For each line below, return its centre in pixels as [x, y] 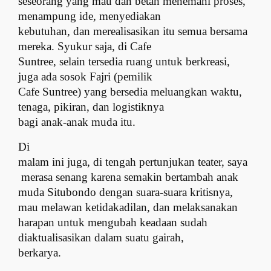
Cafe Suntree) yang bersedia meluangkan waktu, [130, 91]
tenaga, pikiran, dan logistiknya [91, 106]
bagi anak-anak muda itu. [77, 122]
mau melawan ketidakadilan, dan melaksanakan [128, 207]
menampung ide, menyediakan [90, 16]
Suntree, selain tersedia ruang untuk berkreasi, [124, 61]
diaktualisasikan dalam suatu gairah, [101, 238]
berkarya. [40, 253]
